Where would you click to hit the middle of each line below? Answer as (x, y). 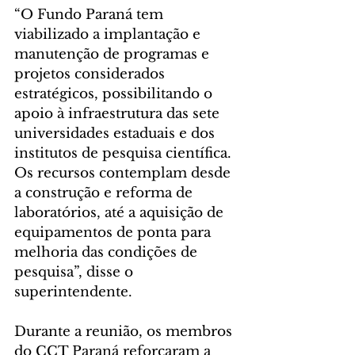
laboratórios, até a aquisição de (121, 213)
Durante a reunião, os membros (125, 332)
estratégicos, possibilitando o (115, 94)
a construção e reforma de (105, 193)
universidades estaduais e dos (116, 134)
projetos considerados (92, 74)
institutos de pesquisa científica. (125, 154)
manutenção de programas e (114, 55)
